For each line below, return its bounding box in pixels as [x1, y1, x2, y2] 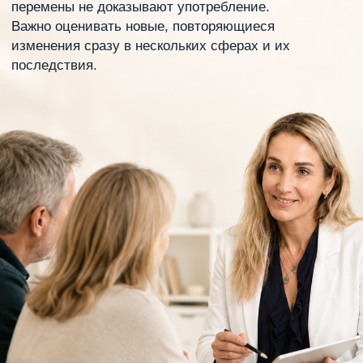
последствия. [11, 58, 97, 73]
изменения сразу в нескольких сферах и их [11, 38, 290, 53]
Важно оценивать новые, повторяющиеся [11, 19, 275, 34]
